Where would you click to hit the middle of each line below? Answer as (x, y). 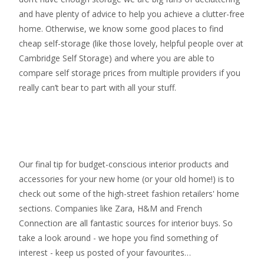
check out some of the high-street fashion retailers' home (129, 193)
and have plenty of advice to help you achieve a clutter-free (132, 14)
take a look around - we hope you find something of (118, 237)
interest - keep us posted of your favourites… (105, 252)
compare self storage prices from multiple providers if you (130, 72)
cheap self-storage (55, 43)
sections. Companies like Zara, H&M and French (110, 208)
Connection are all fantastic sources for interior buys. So (126, 223)
